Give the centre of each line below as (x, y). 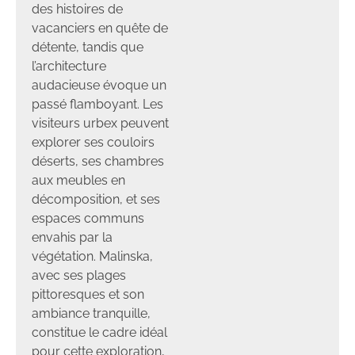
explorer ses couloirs (93, 142)
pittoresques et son (88, 294)
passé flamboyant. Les (97, 104)
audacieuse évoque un (99, 85)
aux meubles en (78, 180)
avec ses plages (79, 275)
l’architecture (69, 66)
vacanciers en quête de (100, 28)
